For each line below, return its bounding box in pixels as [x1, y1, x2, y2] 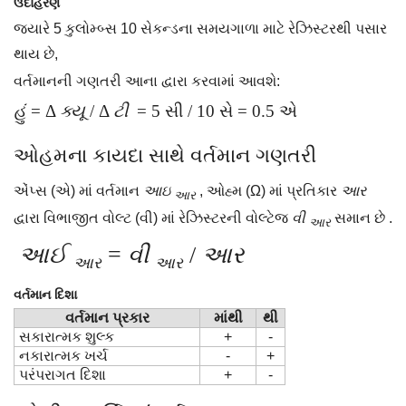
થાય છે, [14, 46, 58, 62]
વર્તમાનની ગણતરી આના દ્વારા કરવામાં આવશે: [14, 73, 280, 89]
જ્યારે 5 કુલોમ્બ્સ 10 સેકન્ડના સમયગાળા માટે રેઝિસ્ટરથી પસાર [14, 21, 387, 36]
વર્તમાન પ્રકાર [64, 310, 150, 326]
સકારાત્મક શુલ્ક [19, 329, 114, 345]
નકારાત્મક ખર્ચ [19, 348, 108, 364]
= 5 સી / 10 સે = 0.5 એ [128, 101, 297, 121]
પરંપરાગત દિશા [19, 367, 106, 383]
